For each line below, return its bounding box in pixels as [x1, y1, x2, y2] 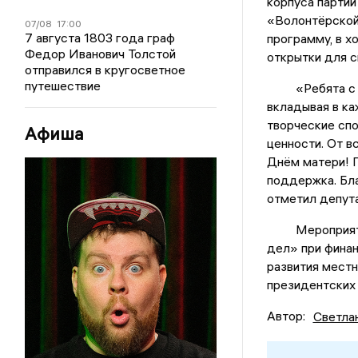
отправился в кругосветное [25, 62, 186, 78]
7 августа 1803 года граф [25, 30, 176, 46]
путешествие [25, 78, 101, 93]
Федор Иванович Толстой [25, 46, 177, 62]
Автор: [266, 308, 305, 324]
